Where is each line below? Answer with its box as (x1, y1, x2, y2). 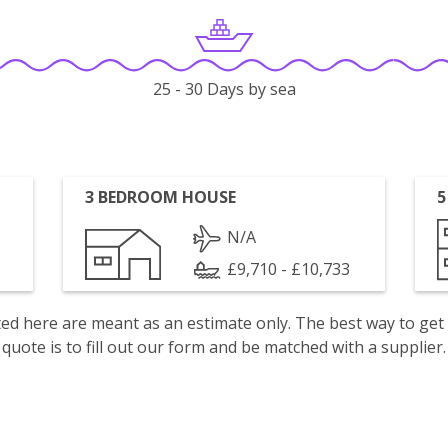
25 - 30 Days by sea (152, 78, 296, 101)
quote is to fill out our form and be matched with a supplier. (2, 336, 446, 358)
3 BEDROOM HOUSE (85, 186, 237, 208)
